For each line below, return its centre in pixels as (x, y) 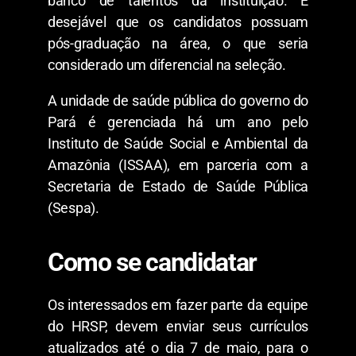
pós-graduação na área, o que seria (178, 43)
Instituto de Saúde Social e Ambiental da (178, 143)
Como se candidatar (155, 262)
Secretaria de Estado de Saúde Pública (178, 186)
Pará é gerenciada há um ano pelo (178, 122)
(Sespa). (74, 207)
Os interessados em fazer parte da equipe (178, 304)
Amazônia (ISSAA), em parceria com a (178, 164)
